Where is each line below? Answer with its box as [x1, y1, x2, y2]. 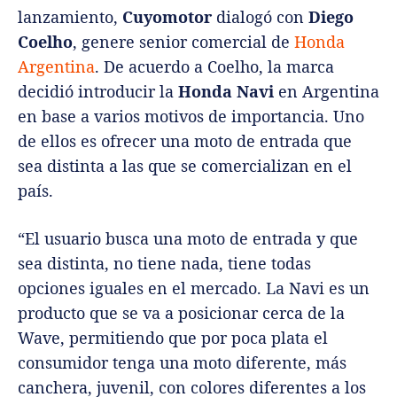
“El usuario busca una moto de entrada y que [18, 228, 358, 250]
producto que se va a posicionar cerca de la [18, 302, 345, 324]
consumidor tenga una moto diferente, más [18, 352, 346, 374]
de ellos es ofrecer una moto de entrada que [18, 130, 352, 152]
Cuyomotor [122, 6, 212, 28]
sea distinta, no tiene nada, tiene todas [18, 253, 311, 275]
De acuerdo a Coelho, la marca [104, 56, 334, 78]
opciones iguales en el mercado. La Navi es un [18, 277, 370, 300]
